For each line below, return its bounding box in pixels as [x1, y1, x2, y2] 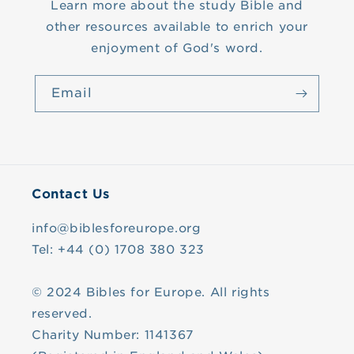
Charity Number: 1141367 [32, 328, 194, 342]
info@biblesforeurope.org [32, 221, 201, 235]
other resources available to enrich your [45, 19, 308, 34]
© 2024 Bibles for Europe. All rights [32, 285, 270, 299]
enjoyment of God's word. [91, 40, 263, 55]
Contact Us [32, 186, 110, 201]
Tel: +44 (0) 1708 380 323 [32, 243, 205, 257]
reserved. [32, 307, 92, 321]
